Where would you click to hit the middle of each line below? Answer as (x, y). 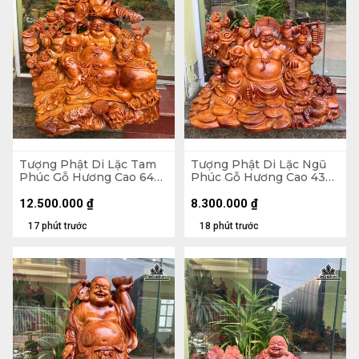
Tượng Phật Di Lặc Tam (88, 164)
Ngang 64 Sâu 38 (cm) (82, 190)
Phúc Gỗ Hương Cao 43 (258, 177)
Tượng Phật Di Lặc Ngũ (258, 164)
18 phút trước (229, 226)
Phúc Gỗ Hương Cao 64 (87, 177)
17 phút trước (58, 226)
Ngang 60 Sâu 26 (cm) (254, 190)
